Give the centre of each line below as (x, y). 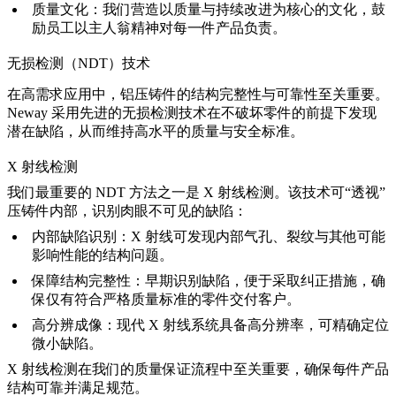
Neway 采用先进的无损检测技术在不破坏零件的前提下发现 (192, 112)
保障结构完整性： (88, 280)
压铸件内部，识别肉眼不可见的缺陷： (127, 210)
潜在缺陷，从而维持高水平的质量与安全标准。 (156, 131)
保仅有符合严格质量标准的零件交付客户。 (166, 299)
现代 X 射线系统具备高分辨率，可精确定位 (253, 324)
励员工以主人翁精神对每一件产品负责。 (159, 27)
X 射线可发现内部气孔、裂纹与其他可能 (258, 236)
